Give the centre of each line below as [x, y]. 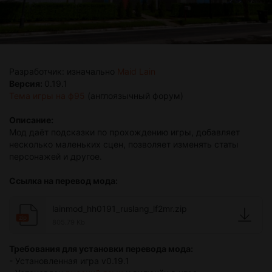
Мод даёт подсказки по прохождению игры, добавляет [124, 132]
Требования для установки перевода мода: [101, 249]
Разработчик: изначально [63, 72]
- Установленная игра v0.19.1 [69, 261]
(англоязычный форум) [134, 96]
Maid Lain [136, 72]
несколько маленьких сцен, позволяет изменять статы [124, 144]
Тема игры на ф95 [47, 96]
